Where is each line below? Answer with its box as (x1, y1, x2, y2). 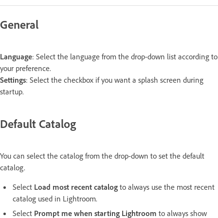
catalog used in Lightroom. (13, 193, 97, 203)
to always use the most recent (118, 182, 215, 192)
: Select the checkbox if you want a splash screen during (26, 75, 203, 85)
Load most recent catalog (34, 182, 118, 192)
